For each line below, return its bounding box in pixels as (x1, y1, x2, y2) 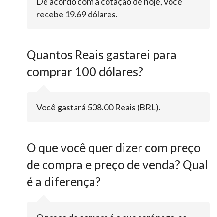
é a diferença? (27, 174, 101, 189)
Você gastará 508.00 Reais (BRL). (36, 102, 161, 113)
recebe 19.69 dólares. (36, 9, 118, 20)
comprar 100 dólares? (27, 64, 143, 79)
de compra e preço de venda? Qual (27, 157, 208, 172)
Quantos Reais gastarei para (27, 47, 177, 62)
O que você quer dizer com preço (27, 140, 201, 155)
